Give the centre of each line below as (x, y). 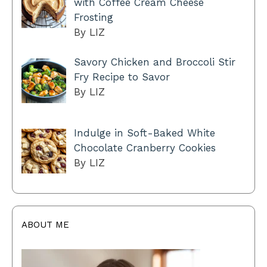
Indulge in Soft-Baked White (144, 133)
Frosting (93, 17)
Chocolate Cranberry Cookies (145, 148)
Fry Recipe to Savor (122, 77)
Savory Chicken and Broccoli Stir (154, 62)
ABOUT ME (45, 224)
